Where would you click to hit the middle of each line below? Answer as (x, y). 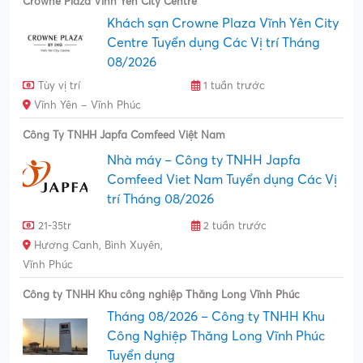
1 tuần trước (233, 86)
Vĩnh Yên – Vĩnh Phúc (86, 106)
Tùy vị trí (58, 86)
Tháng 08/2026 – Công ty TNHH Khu (216, 317)
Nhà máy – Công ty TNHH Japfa (204, 161)
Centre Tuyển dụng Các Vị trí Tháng (214, 43)
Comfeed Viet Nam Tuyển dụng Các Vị (222, 180)
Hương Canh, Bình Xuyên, (97, 246)
